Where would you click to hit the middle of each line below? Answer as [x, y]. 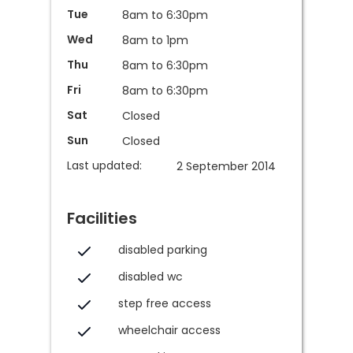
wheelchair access [169, 330]
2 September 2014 [226, 166]
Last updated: [104, 165]
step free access [164, 303]
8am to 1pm [155, 40]
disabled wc [150, 277]
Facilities [102, 218]
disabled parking [162, 250]
